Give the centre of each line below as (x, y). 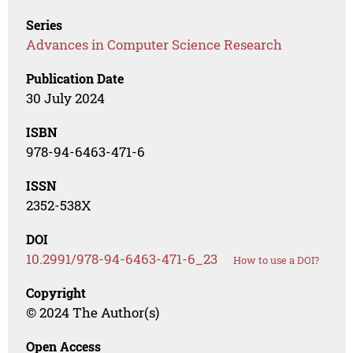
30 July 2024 (66, 98)
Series (45, 24)
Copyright (56, 292)
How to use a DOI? (277, 260)
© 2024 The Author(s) (93, 312)
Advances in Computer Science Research (154, 44)
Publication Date (75, 78)
